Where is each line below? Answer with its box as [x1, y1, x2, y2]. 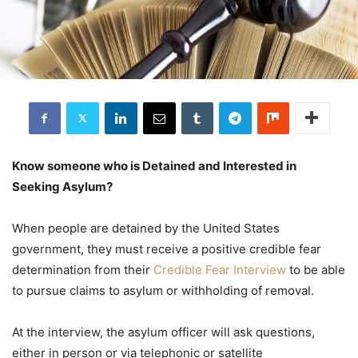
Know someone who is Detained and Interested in [12, 157, 296, 173]
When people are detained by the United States [12, 220, 280, 236]
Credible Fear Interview [153, 261, 286, 277]
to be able [286, 261, 345, 277]
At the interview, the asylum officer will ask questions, [12, 324, 315, 340]
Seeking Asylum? [12, 178, 113, 194]
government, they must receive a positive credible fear [12, 241, 321, 257]
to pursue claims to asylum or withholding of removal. [12, 282, 314, 298]
